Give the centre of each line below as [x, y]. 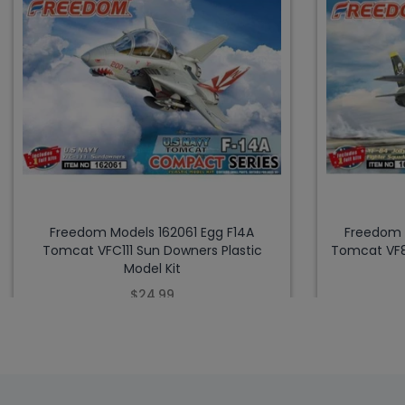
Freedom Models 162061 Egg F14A [152, 233]
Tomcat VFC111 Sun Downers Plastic [152, 251]
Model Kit [152, 269]
